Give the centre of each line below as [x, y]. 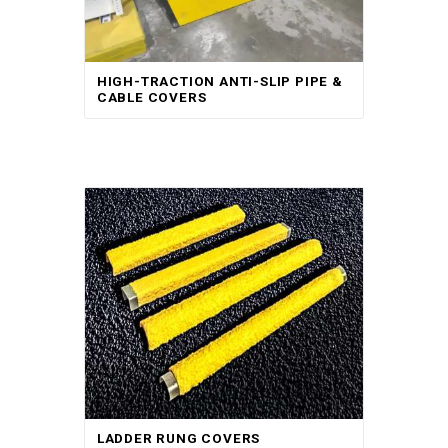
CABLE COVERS [151, 97]
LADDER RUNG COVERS [178, 438]
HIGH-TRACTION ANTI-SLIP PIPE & [219, 81]
